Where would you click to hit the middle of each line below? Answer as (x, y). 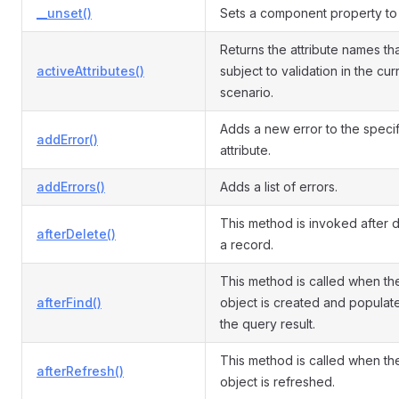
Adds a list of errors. (279, 187)
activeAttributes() (90, 71)
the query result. (268, 324)
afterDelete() (76, 234)
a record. (247, 244)
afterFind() (69, 302)
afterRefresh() (80, 371)
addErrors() (71, 187)
